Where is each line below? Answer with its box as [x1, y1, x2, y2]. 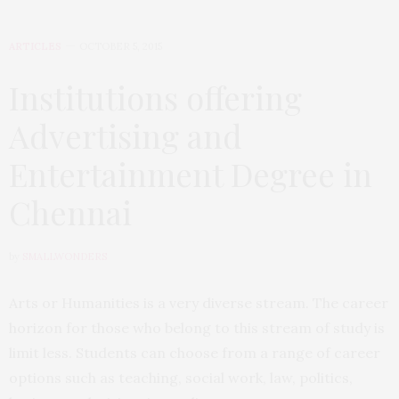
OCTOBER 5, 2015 [79, 40, 162, 53]
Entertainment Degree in [9, 152, 372, 196]
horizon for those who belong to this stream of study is [9, 319, 385, 338]
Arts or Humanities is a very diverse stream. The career [9, 294, 388, 313]
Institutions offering [9, 76, 302, 119]
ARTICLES [9, 40, 61, 53]
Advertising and [9, 114, 242, 158]
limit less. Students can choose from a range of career [9, 344, 380, 362]
